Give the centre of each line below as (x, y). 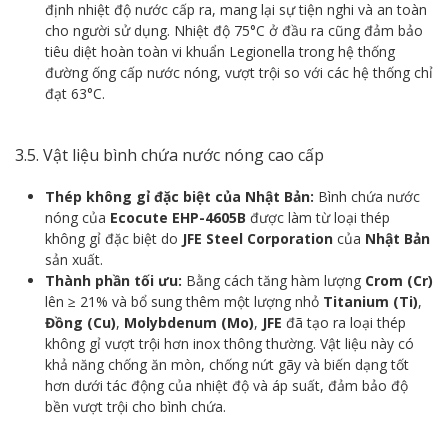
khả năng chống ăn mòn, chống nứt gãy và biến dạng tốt (227, 364)
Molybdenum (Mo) (189, 322)
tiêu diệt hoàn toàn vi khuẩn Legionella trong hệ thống (220, 51)
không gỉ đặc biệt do (113, 238)
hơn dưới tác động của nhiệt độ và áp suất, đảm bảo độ (226, 385)
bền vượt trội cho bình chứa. (135, 406)
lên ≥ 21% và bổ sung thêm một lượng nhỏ (184, 301)
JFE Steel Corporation (257, 238)
